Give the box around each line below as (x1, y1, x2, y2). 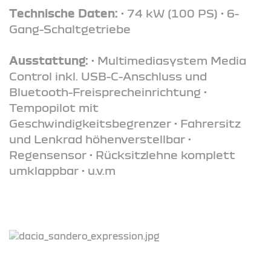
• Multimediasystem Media (88, 53, 246, 67)
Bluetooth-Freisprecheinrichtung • (9, 85, 207, 98)
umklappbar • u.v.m (9, 163, 116, 177)
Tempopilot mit (9, 100, 99, 114)
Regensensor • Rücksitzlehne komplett (9, 148, 235, 161)
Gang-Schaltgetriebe (9, 22, 131, 35)
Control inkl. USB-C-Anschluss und (9, 69, 207, 82)
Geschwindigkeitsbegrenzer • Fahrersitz (9, 116, 241, 129)
